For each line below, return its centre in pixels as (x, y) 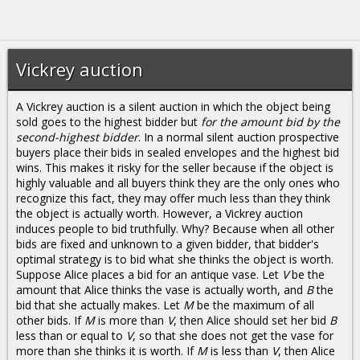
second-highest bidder (77, 137)
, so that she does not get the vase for (233, 335)
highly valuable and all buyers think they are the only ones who (178, 183)
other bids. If (50, 320)
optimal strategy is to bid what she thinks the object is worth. (175, 259)
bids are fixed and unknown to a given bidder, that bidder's (168, 244)
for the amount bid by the (270, 122)
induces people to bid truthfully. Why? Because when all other (175, 229)
